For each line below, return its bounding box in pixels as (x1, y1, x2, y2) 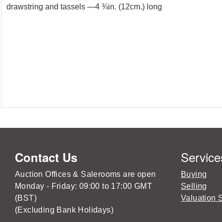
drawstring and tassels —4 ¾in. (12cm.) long (6, 2, 162, 11)
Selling (181, 181, 207, 190)
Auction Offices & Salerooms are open (15, 169, 156, 178)
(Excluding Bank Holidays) (15, 205, 113, 214)
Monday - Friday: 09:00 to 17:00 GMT (15, 181, 152, 190)
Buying (181, 169, 207, 178)
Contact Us (15, 148, 77, 166)
